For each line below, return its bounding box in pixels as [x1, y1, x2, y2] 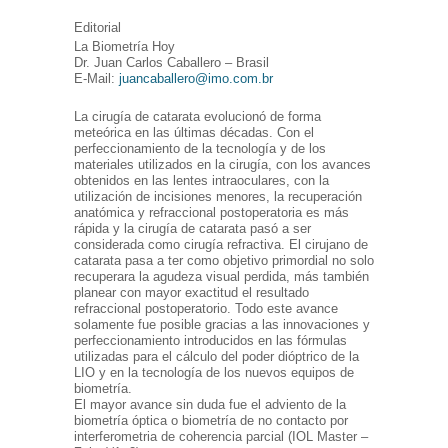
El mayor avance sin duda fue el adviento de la [74, 397, 346, 413]
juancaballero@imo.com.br [119, 71, 273, 87]
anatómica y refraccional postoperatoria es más [74, 205, 349, 221]
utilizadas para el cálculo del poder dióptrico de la [74, 349, 359, 365]
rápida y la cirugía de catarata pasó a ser [74, 221, 311, 237]
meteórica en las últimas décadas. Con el [74, 125, 314, 141]
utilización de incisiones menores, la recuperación [74, 189, 362, 205]
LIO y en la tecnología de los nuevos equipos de [74, 365, 354, 381]
